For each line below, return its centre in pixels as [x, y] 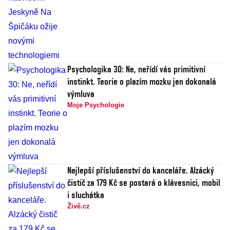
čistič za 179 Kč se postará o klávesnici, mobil [144, 183]
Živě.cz [79, 206]
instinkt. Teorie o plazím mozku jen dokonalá [142, 82]
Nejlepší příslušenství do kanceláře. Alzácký [141, 170]
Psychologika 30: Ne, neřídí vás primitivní [136, 69]
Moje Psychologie [96, 105]
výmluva [81, 94]
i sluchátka [86, 195]
